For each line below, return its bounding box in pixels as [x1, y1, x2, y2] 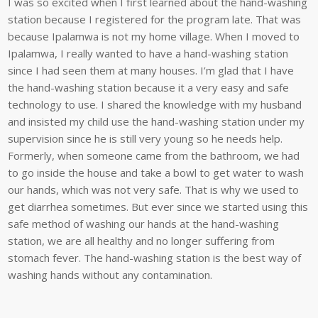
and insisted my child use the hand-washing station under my [8, 114, 305, 129]
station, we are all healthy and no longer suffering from [8, 234, 275, 248]
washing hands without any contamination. [8, 268, 213, 283]
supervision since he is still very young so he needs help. [8, 131, 283, 146]
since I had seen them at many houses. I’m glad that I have [8, 63, 295, 78]
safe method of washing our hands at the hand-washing [8, 216, 280, 231]
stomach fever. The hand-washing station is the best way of [8, 251, 302, 265]
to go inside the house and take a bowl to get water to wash [8, 165, 305, 180]
